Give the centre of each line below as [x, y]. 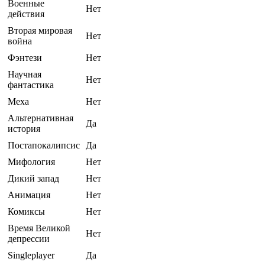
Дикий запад [33, 179]
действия [26, 14]
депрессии [29, 239]
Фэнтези [25, 58]
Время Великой [39, 228]
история [24, 129]
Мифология [31, 162]
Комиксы [26, 212]
